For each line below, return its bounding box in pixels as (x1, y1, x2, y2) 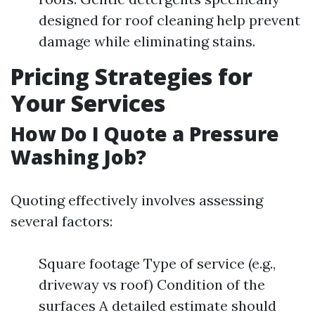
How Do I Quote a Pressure (11, 120, 279, 147)
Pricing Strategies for (11, 61, 252, 91)
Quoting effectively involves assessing (11, 191, 263, 209)
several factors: (11, 212, 112, 230)
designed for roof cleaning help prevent (39, 11, 300, 29)
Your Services (11, 88, 165, 118)
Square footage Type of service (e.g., (39, 255, 276, 272)
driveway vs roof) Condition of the (39, 276, 265, 293)
